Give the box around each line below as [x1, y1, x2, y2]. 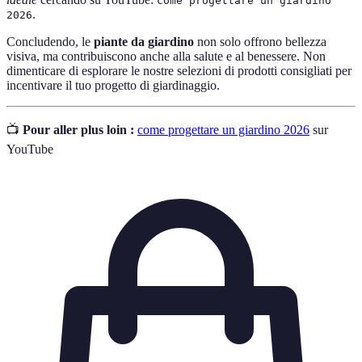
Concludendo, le [6, 34, 94, 48]
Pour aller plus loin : [23, 122, 134, 137]
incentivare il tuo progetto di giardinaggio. [6, 78, 220, 92]
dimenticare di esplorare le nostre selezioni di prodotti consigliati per [6, 63, 351, 78]
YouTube [6, 141, 53, 156]
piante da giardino [94, 34, 194, 48]
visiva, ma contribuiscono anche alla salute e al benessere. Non [6, 48, 326, 63]
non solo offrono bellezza [194, 34, 326, 48]
